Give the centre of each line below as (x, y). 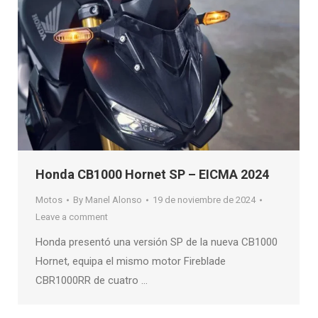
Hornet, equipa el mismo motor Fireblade (131, 262)
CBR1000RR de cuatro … (92, 281)
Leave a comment (72, 217)
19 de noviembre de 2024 (204, 200)
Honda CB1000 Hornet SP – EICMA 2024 (152, 175)
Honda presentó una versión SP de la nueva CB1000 (157, 242)
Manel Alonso (114, 200)
